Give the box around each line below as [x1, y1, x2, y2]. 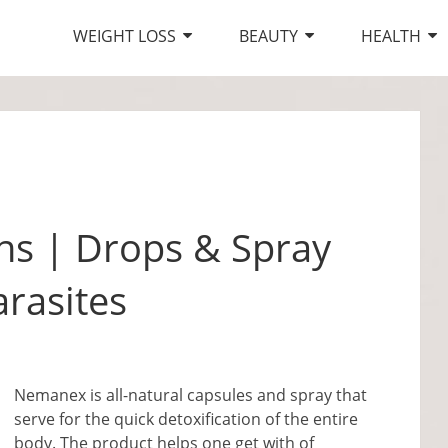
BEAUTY [239, 25, 298, 47]
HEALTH [361, 25, 421, 47]
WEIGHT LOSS [73, 25, 176, 47]
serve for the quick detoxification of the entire [14, 408, 358, 430]
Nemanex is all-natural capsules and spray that [14, 384, 367, 406]
